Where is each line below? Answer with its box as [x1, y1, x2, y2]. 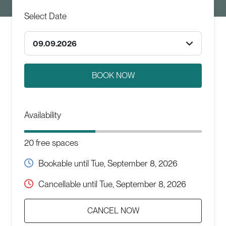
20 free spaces [24, 138, 78, 148]
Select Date [24, 11, 67, 21]
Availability [24, 110, 61, 120]
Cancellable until [38, 179, 99, 189]
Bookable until [38, 158, 91, 168]
